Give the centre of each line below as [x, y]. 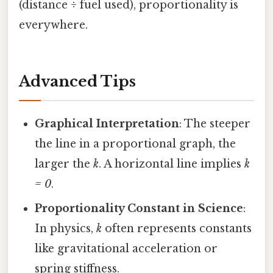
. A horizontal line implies [172, 164]
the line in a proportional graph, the [136, 144]
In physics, [66, 228]
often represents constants [177, 228]
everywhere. [53, 25]
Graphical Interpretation [107, 123]
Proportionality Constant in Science [139, 208]
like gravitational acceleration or [126, 248]
